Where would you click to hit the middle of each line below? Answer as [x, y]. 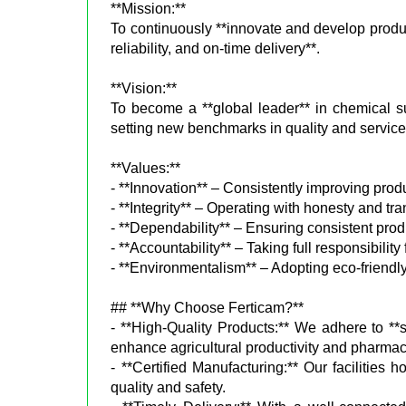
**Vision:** [144, 88]
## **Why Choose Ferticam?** [208, 307]
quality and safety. [169, 387]
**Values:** [146, 168]
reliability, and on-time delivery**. [216, 48]
